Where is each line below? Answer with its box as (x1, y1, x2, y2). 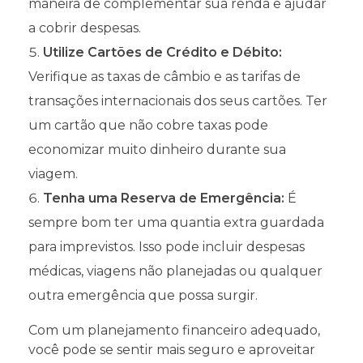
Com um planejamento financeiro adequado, (28, 322, 320, 338)
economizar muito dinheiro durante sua (28, 141, 286, 157)
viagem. (28, 165, 78, 181)
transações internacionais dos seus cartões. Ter (28, 92, 327, 109)
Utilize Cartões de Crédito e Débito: (43, 44, 282, 60)
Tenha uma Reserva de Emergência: (43, 190, 284, 206)
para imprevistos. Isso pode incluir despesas (28, 238, 305, 254)
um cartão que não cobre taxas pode (28, 117, 268, 133)
